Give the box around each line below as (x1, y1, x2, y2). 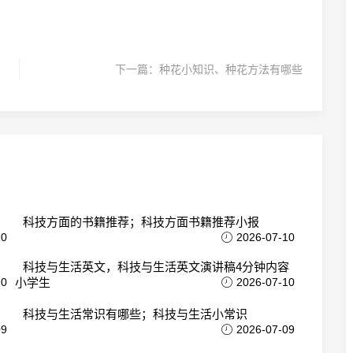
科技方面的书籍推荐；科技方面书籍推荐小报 (23, 215, 259, 229)
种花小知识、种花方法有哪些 (159, 63, 303, 76)
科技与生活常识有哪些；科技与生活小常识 (23, 307, 247, 321)
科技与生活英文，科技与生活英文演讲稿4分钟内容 (23, 260, 289, 273)
